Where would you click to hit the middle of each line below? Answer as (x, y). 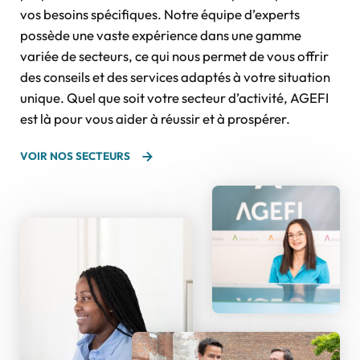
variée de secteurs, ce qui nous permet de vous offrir (174, 55)
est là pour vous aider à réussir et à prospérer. (155, 118)
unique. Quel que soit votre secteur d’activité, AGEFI (174, 97)
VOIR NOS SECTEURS (75, 155)
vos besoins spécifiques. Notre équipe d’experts (160, 14)
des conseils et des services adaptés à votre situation (175, 76)
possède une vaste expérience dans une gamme (161, 35)
